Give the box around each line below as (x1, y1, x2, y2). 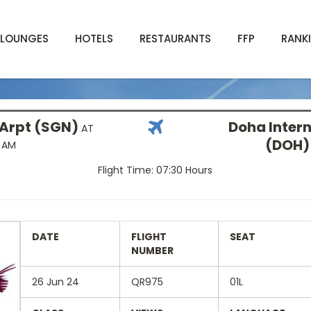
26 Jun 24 (31, 274, 79, 289)
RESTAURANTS (140, 31, 211, 46)
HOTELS (75, 31, 113, 46)
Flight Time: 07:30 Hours (98, 162, 213, 177)
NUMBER (131, 243, 174, 258)
